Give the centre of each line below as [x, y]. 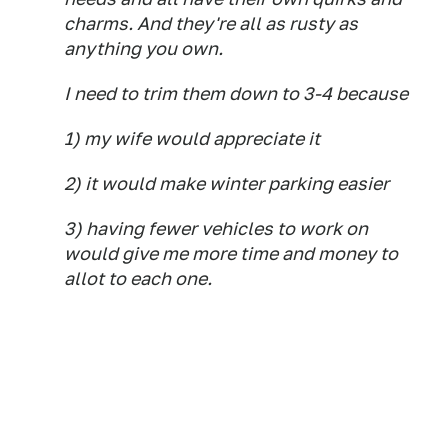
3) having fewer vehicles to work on [216, 228]
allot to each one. [138, 278]
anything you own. [143, 48]
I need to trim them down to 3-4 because [236, 93]
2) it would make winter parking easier [226, 183]
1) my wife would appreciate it [192, 138]
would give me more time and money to [231, 253]
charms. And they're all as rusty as [211, 23]
